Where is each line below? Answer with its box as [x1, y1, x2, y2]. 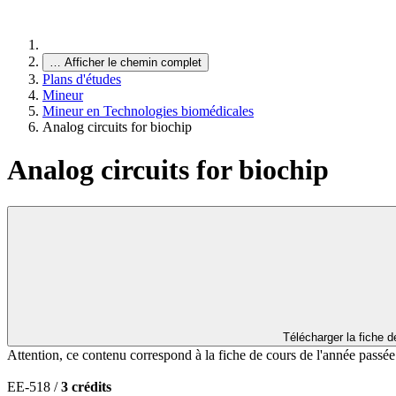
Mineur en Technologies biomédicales [42, 103, 254, 118]
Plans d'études [42, 72, 121, 87]
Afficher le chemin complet [65, 56, 202, 69]
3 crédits [61, 378, 111, 394]
